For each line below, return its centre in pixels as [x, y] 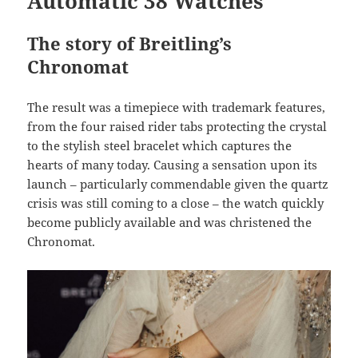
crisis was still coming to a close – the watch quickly [176, 203]
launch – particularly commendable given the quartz [178, 184]
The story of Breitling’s [130, 44]
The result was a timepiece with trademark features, [177, 107]
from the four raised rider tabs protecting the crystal [177, 127]
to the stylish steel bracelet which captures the [160, 146]
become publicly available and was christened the [170, 223]
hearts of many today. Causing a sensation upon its [173, 165]
